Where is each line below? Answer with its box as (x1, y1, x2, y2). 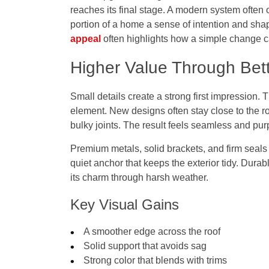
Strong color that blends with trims (83, 255, 228, 266)
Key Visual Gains (70, 196, 179, 213)
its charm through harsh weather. (70, 172, 208, 183)
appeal (70, 34, 101, 44)
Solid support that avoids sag (83, 241, 207, 252)
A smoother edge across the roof (83, 226, 221, 237)
